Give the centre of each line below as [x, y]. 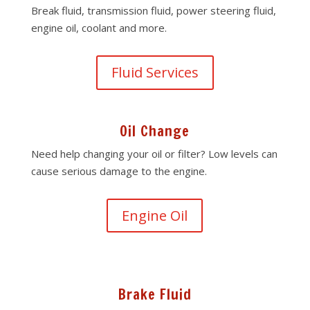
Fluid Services [155, 72]
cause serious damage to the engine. [119, 171]
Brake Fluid [155, 294]
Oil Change [155, 131]
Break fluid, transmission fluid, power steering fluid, [153, 10]
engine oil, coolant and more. [99, 28]
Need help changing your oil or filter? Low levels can [154, 154]
